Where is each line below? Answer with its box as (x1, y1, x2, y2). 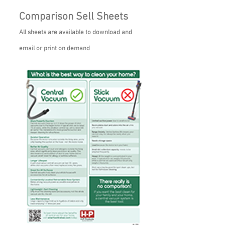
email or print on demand (19, 45, 90, 53)
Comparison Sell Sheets (19, 11, 128, 23)
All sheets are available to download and (19, 29, 132, 37)
